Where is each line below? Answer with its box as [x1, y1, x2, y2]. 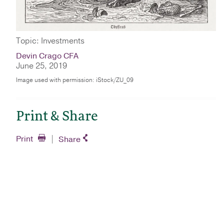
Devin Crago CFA [16, 50, 78, 61]
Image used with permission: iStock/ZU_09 [16, 75, 133, 84]
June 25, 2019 [16, 60, 67, 71]
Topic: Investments [16, 35, 84, 46]
